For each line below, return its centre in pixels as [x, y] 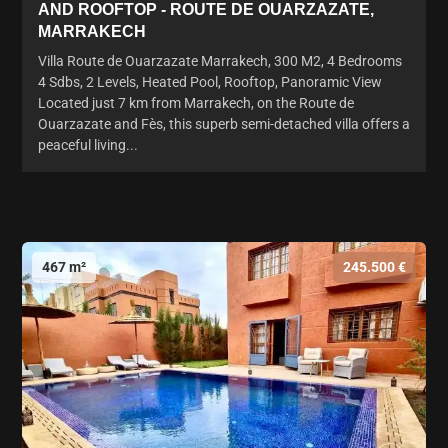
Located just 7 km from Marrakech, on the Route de [196, 102]
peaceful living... [88, 144]
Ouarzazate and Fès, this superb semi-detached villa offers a [224, 123]
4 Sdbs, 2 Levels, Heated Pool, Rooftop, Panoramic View [210, 81]
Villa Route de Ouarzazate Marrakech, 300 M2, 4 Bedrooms [220, 60]
